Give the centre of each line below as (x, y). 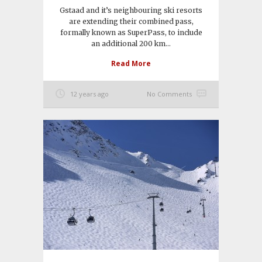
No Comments (169, 94)
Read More (131, 64)
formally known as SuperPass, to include (131, 33)
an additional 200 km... (131, 44)
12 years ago (89, 94)
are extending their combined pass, (131, 22)
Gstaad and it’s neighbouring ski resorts (131, 11)
